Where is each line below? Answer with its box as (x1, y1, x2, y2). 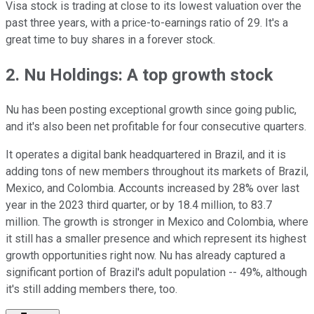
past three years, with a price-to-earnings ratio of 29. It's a (6, 15, 288, 29)
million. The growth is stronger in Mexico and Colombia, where (6, 214, 308, 228)
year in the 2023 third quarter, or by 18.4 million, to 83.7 (6, 198, 272, 212)
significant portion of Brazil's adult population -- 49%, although (6, 265, 307, 279)
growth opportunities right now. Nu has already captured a (6, 248, 285, 262)
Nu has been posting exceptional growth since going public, (6, 102, 296, 116)
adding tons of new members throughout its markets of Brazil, (6, 164, 308, 178)
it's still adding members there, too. (6, 282, 177, 296)
